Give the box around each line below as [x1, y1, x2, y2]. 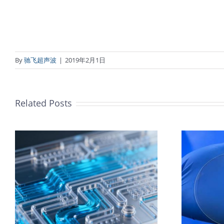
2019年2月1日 [65, 55, 105, 65]
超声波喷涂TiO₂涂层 [65, 190, 155, 201]
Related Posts [15, 97, 72, 109]
